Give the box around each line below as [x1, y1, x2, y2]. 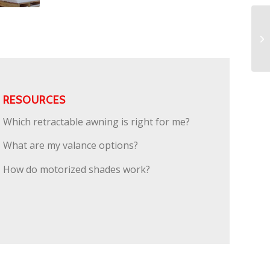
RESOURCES [3, 93, 66, 106]
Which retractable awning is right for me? [3, 115, 190, 128]
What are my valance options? [3, 139, 139, 152]
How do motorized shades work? [3, 162, 151, 176]
